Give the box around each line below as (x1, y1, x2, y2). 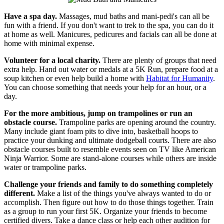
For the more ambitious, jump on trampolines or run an (4, 108, 192, 117)
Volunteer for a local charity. (4, 55, 100, 64)
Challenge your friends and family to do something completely (4, 179, 213, 188)
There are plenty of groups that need (100, 55, 216, 64)
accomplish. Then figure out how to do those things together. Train (4, 197, 213, 206)
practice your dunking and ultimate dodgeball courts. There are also (4, 135, 216, 144)
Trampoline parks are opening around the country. (57, 117, 216, 126)
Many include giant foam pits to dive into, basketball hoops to (4, 126, 198, 135)
